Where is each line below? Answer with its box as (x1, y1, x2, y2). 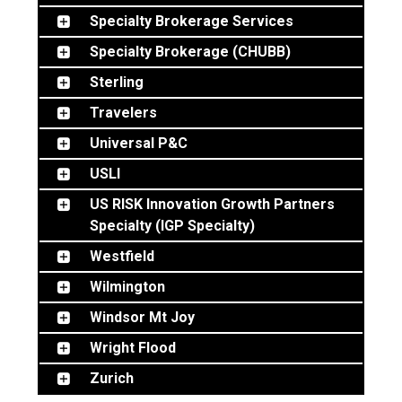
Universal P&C (90, 135, 188, 152)
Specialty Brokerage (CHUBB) (90, 43, 291, 60)
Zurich (90, 370, 134, 387)
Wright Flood (90, 339, 176, 356)
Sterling (90, 74, 144, 91)
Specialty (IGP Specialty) (90, 217, 255, 234)
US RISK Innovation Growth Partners (90, 196, 335, 213)
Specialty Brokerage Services (90, 13, 293, 30)
